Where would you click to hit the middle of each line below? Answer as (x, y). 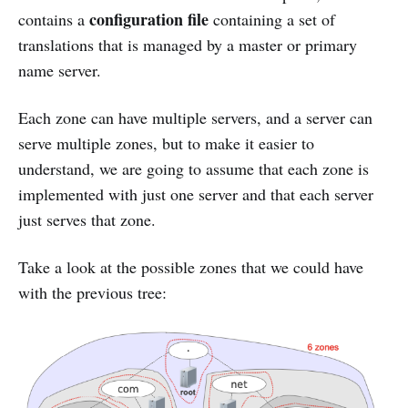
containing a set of (272, 20)
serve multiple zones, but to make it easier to (166, 143)
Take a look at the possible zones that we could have (191, 267)
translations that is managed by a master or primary (188, 45)
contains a (54, 20)
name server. (60, 71)
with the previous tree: (92, 293)
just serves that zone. (87, 220)
